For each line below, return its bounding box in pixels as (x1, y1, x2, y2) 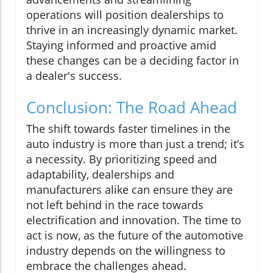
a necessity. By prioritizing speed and (26, 151, 217, 166)
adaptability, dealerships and (26, 166, 174, 182)
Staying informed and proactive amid (26, 37, 216, 52)
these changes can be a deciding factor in (26, 52, 239, 68)
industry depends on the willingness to (26, 243, 225, 258)
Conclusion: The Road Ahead (26, 96, 237, 118)
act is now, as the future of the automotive (26, 227, 243, 243)
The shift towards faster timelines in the (26, 121, 230, 136)
